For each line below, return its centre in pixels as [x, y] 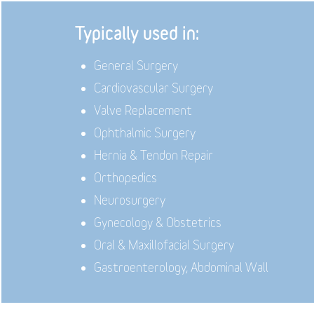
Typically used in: [137, 32]
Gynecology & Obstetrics [158, 222]
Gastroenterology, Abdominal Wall [182, 267]
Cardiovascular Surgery [154, 88]
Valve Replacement [143, 110]
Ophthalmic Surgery [145, 132]
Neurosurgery [130, 200]
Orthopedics [126, 177]
